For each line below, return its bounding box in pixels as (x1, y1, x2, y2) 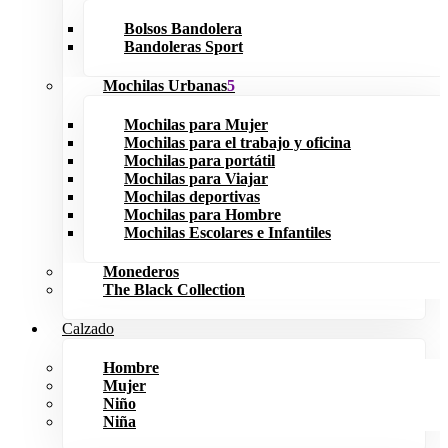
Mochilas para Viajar (124, 170, 268, 187)
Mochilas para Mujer (124, 116, 268, 133)
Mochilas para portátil (124, 152, 275, 169)
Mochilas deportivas (124, 188, 260, 205)
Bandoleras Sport (124, 38, 243, 55)
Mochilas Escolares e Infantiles (124, 224, 331, 241)
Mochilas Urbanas (103, 77, 227, 94)
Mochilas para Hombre (124, 206, 281, 223)
